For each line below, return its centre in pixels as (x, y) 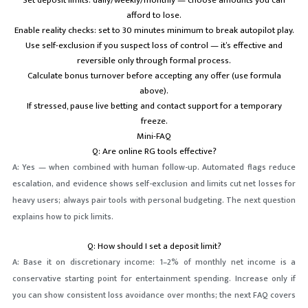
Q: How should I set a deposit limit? (154, 246)
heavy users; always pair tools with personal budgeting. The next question (154, 200)
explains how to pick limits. (63, 217)
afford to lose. (154, 15)
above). (154, 91)
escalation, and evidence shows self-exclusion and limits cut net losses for (154, 184)
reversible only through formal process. (154, 61)
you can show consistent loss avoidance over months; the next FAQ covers (154, 295)
